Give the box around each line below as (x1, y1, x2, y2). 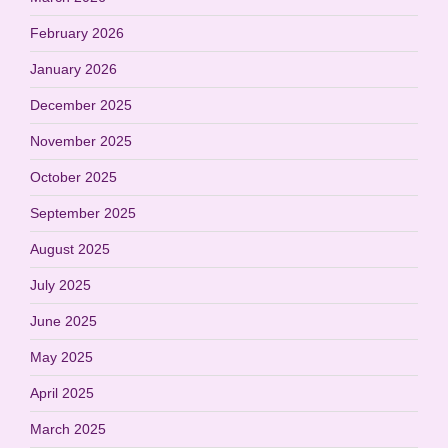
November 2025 (30, 132, 132, 149)
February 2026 (30, 24, 124, 41)
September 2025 (30, 204, 136, 221)
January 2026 (30, 60, 117, 77)
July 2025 (30, 276, 91, 293)
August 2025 (30, 240, 110, 257)
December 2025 (30, 96, 132, 113)
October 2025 (30, 168, 117, 185)
